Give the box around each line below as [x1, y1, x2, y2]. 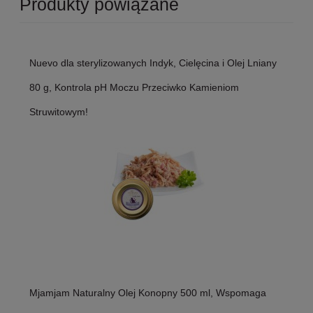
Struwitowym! [29, 106, 88, 118]
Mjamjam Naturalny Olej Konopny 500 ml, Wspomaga [29, 287, 266, 299]
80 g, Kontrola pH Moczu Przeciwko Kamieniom [29, 82, 239, 94]
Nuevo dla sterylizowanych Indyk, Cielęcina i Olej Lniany [29, 57, 277, 69]
